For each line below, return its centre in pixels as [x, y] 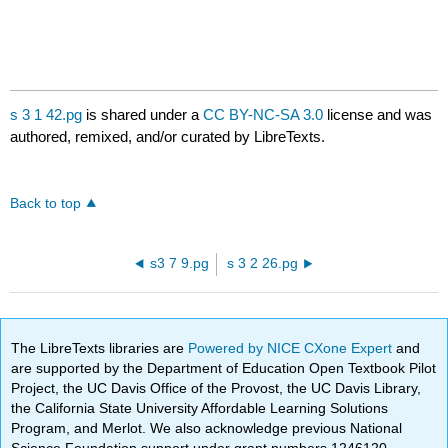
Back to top [46, 204]
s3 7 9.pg [180, 264]
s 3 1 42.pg [46, 115]
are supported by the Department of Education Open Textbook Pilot [224, 367]
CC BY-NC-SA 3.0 [263, 115]
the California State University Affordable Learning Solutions [200, 407]
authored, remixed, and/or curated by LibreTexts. [168, 137]
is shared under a [143, 115]
